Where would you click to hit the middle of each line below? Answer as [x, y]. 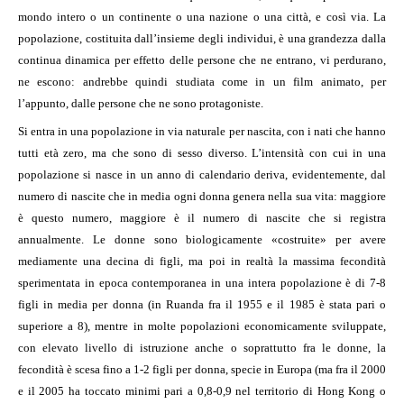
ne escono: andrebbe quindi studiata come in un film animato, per [202, 81]
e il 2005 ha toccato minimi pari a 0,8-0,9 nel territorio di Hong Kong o [202, 391]
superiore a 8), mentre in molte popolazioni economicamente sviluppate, [202, 326]
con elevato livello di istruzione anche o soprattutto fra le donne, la [202, 348]
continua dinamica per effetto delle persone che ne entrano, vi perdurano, [202, 60]
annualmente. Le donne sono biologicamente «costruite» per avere [202, 240]
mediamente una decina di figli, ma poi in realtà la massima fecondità [202, 262]
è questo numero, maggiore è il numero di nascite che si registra [202, 218]
